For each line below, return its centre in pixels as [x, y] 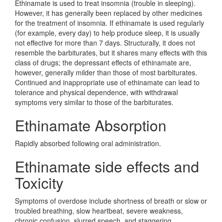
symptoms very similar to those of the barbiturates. [94, 102]
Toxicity [39, 183]
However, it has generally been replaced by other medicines [109, 13]
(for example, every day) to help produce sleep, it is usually [107, 33]
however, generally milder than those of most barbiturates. [106, 72]
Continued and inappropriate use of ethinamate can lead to [107, 82]
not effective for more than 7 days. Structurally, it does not [105, 43]
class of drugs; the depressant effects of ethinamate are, [103, 62]
